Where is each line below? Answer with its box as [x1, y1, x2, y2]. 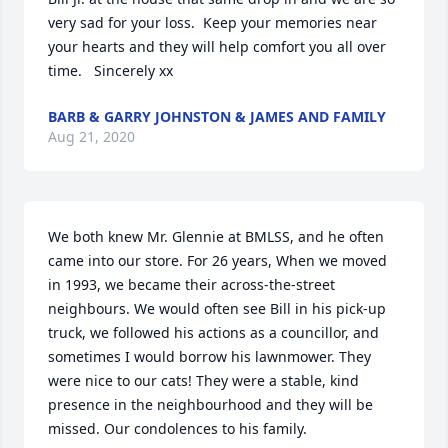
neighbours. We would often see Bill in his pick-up [48, 299, 386, 318]
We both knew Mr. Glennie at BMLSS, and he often [48, 227, 384, 246]
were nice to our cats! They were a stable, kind [48, 371, 359, 390]
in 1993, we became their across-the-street [48, 275, 335, 294]
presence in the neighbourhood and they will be [48, 395, 373, 414]
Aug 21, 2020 [48, 127, 135, 146]
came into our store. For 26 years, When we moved [48, 251, 387, 270]
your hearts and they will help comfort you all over [48, 37, 386, 56]
